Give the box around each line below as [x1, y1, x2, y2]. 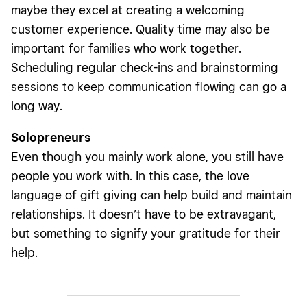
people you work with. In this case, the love [11, 168, 249, 183]
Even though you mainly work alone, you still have [11, 149, 284, 164]
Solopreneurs [11, 130, 90, 145]
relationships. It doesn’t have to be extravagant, [11, 206, 276, 221]
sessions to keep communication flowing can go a [11, 79, 286, 94]
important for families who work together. [11, 40, 241, 56]
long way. [11, 98, 62, 113]
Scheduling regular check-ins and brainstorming [11, 60, 278, 75]
